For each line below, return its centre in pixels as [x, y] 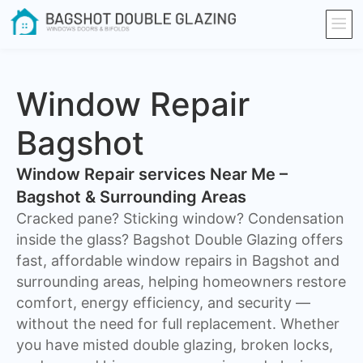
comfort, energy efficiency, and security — [163, 303]
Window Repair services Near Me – [152, 175]
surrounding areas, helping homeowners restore [181, 282]
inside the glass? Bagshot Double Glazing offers [179, 240]
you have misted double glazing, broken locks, [175, 345]
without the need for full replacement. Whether [178, 324]
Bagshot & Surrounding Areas [131, 197]
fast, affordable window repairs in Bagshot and [178, 261]
